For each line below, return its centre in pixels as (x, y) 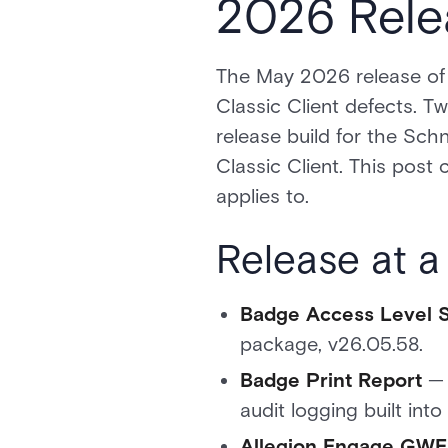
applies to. (262, 196)
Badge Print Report (331, 380)
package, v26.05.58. (331, 344)
